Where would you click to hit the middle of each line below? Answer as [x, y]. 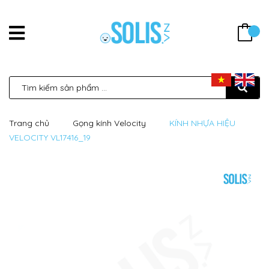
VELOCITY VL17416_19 [50, 138]
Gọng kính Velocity [109, 123]
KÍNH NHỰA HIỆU [202, 123]
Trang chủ [29, 123]
